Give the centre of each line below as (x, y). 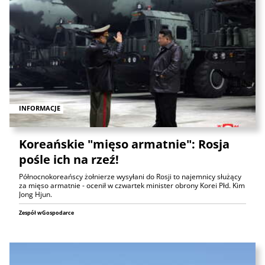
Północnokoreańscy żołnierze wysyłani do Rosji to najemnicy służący (130, 176)
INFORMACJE (40, 108)
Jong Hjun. (35, 194)
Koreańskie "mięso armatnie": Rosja (124, 144)
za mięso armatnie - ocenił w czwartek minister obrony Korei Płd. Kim (132, 185)
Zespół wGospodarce (46, 212)
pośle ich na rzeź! (69, 159)
